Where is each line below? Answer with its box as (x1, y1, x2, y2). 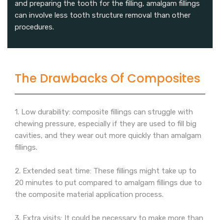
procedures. (15, 23, 54, 32)
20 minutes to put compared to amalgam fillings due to (15, 178, 202, 188)
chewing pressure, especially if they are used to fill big (15, 119, 196, 129)
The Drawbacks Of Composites (15, 70, 200, 87)
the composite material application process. (15, 190, 164, 199)
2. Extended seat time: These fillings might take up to (15, 166, 196, 176)
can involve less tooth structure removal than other (15, 11, 191, 20)
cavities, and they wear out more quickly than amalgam (15, 131, 201, 140)
